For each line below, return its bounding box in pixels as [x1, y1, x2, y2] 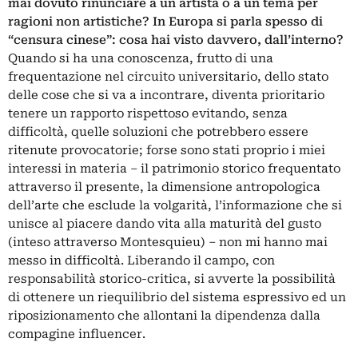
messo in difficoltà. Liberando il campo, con [8, 253, 275, 268]
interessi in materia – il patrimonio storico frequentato [8, 161, 340, 176]
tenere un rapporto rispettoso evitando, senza [8, 105, 288, 121]
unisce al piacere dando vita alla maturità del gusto [8, 216, 321, 231]
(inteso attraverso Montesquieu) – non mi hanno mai [8, 234, 328, 249]
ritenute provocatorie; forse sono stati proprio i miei [8, 142, 325, 157]
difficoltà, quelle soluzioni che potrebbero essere [8, 124, 308, 139]
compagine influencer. [8, 326, 145, 341]
